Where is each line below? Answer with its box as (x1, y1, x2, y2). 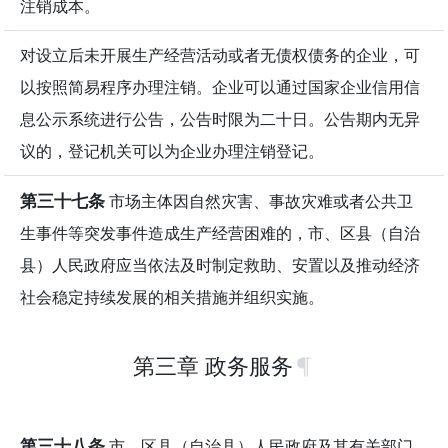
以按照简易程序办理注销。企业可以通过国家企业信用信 (20, 75, 420, 98)
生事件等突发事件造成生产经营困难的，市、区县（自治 (20, 221, 420, 244)
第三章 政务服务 (133, 350, 293, 380)
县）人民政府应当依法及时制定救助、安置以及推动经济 (20, 253, 420, 276)
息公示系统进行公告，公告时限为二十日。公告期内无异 (20, 107, 420, 130)
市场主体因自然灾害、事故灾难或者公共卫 (105, 189, 413, 212)
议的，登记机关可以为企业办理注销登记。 (20, 139, 324, 162)
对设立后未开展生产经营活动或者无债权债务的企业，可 (20, 43, 420, 66)
